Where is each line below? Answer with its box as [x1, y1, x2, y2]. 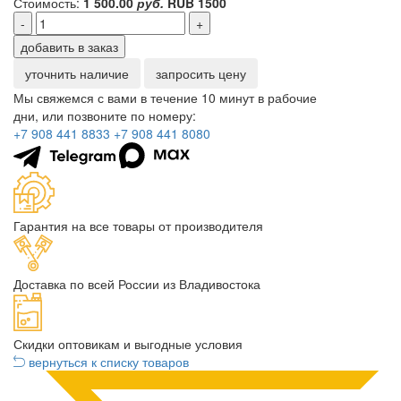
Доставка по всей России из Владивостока [13, 275, 260, 294]
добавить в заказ [21, 37, 118, 55]
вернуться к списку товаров [29, 353, 189, 371]
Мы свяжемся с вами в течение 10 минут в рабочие [13, 88, 317, 107]
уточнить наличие [25, 64, 129, 82]
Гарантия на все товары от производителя [13, 217, 263, 235]
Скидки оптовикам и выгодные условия [13, 335, 243, 354]
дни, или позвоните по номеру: [13, 106, 196, 124]
